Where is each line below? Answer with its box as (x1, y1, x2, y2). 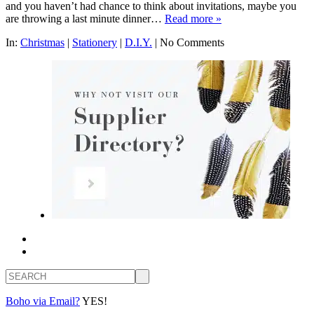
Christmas (20, 36, 64, 48)
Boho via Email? (6, 294, 80, 307)
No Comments (160, 36, 224, 48)
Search (5, 268, 35, 280)
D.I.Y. (125, 36, 152, 48)
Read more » (165, 12, 221, 25)
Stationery (72, 36, 117, 48)
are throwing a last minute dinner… (6, 12, 165, 25)
